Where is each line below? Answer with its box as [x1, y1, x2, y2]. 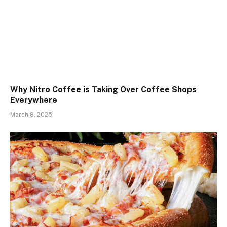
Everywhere [10, 95, 57, 105]
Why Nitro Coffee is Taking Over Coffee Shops [10, 84, 197, 94]
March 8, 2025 [10, 110, 52, 118]
